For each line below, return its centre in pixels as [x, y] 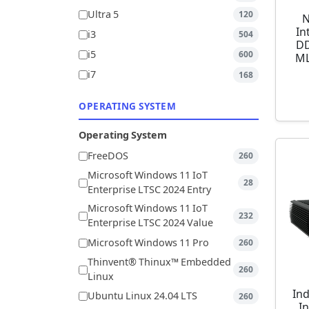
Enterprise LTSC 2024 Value [150, 223]
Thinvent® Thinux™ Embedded [159, 263]
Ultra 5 [103, 14]
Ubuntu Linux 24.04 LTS [142, 297]
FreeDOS [108, 156]
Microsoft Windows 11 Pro [148, 243]
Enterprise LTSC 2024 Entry [149, 190]
